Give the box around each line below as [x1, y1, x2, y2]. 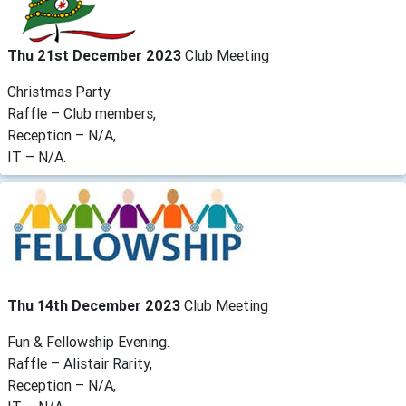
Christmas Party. [7, 82, 112, 101]
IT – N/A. [7, 147, 66, 166]
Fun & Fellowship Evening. [7, 332, 169, 351]
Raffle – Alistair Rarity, [7, 353, 152, 372]
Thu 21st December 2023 [7, 45, 185, 64]
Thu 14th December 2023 [7, 295, 184, 314]
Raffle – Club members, [7, 103, 156, 122]
